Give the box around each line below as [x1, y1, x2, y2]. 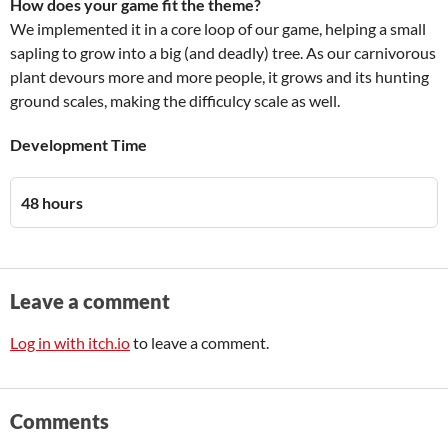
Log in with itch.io [10, 333, 130, 352]
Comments [10, 409, 109, 433]
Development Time [10, 135, 147, 154]
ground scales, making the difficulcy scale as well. [10, 91, 340, 110]
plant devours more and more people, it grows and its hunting [10, 67, 429, 86]
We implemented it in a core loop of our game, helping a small [10, 19, 426, 38]
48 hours [21, 193, 83, 212]
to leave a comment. [130, 333, 269, 352]
